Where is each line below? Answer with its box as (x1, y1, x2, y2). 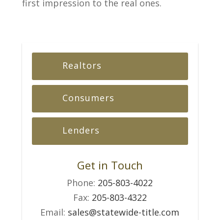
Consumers (62, 91, 114, 104)
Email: (40, 206, 68, 218)
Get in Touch (77, 157, 143, 172)
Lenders (62, 124, 100, 136)
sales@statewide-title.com (68, 206, 180, 218)
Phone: (67, 176, 98, 189)
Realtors (62, 59, 102, 71)
